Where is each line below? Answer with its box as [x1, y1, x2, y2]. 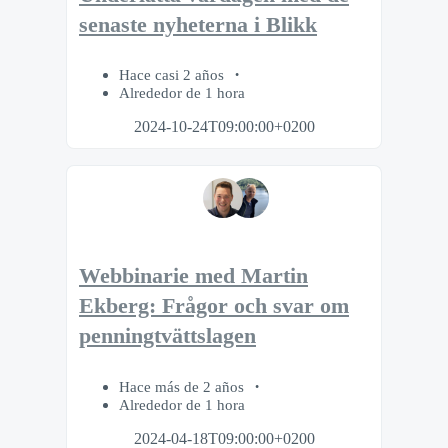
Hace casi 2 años [119, 66, 228, 84]
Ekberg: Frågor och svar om [79, 294, 349, 319]
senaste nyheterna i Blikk [79, 12, 317, 37]
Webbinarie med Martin [79, 264, 308, 289]
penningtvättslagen [79, 324, 256, 349]
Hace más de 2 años [119, 377, 248, 395]
